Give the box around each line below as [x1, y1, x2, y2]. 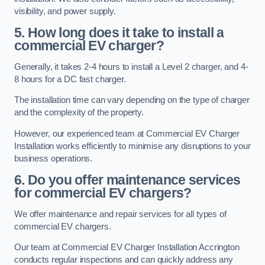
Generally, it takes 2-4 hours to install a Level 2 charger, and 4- [14, 62, 248, 72]
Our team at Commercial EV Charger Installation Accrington [14, 243, 240, 253]
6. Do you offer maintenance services [14, 172, 241, 188]
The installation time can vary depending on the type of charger [14, 95, 250, 105]
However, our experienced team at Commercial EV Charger [14, 128, 240, 138]
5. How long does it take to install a [14, 25, 224, 41]
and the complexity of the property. [14, 108, 144, 118]
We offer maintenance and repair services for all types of [14, 209, 227, 219]
